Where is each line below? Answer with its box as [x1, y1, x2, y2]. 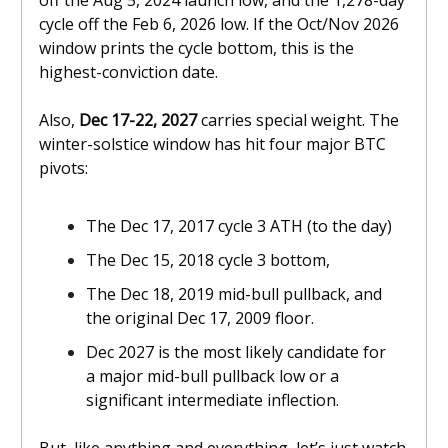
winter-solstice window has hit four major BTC [39, 133, 386, 156]
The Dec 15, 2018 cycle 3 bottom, [86, 249, 330, 272]
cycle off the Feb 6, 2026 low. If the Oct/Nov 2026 [39, 13, 399, 36]
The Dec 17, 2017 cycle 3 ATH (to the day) [86, 215, 392, 238]
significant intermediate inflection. [86, 389, 339, 412]
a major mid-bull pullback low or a [86, 365, 339, 388]
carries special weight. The [201, 109, 399, 132]
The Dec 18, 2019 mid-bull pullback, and [86, 283, 382, 306]
